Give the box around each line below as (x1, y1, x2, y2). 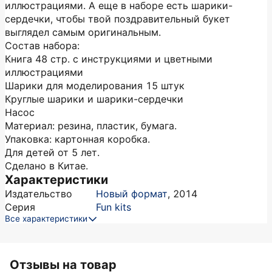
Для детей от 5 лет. (5, 146, 100, 158)
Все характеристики (5, 214, 87, 223)
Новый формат (96, 188, 168, 200)
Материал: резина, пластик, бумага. (5, 120, 177, 132)
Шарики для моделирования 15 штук (5, 80, 185, 92)
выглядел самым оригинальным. (5, 26, 161, 38)
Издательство (5, 188, 72, 200)
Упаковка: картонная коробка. (5, 133, 150, 145)
